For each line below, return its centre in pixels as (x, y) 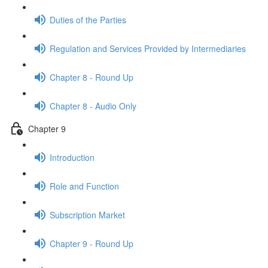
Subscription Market (87, 214)
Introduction (72, 157)
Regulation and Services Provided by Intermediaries (148, 48)
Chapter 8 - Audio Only (93, 106)
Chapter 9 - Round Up (92, 243)
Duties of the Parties (88, 19)
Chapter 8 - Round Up (92, 77)
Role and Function (84, 186)
